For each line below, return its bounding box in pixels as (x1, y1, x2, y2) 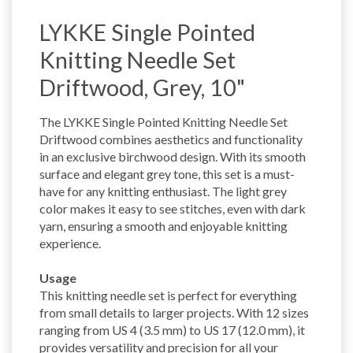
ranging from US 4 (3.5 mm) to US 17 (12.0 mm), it (39, 321, 305, 337)
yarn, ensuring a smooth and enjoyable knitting (39, 217, 288, 233)
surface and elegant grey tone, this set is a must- (39, 165, 295, 181)
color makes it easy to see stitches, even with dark (39, 200, 306, 216)
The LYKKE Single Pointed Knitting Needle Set (39, 113, 288, 129)
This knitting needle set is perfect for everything (39, 287, 297, 303)
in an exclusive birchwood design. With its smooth (39, 148, 306, 164)
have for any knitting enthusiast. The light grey (39, 183, 287, 199)
